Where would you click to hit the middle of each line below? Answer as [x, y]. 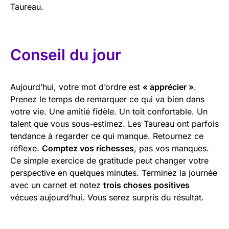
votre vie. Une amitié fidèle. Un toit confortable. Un [109, 111]
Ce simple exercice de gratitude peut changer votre [109, 160]
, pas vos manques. [171, 148]
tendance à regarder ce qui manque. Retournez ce [107, 136]
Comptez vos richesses [88, 148]
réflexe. [26, 148]
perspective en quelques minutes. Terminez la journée [114, 173]
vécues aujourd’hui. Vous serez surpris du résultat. [107, 197]
